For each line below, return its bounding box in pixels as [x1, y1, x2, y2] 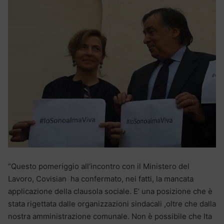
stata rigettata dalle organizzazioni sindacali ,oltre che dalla [8, 198, 216, 208]
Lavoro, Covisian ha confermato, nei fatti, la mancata [8, 173, 193, 183]
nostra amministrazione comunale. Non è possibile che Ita [8, 211, 212, 221]
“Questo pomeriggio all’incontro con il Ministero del [8, 161, 189, 171]
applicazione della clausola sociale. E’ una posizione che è [8, 186, 212, 196]
